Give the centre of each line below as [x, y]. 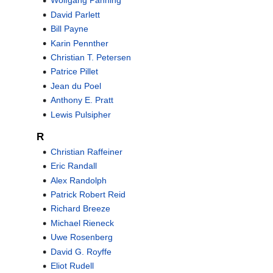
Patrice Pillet [74, 72]
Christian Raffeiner [86, 151]
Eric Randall [73, 166]
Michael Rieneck [82, 223]
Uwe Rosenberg [81, 237]
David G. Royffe [81, 251]
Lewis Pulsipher [80, 114]
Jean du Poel [76, 86]
